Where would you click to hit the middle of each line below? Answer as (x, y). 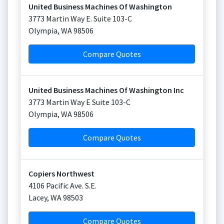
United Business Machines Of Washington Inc (106, 90)
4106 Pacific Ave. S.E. (62, 185)
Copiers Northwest (61, 173)
